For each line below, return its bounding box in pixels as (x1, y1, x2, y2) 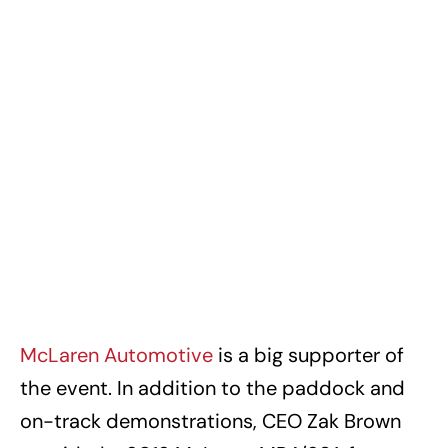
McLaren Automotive (20, 341, 213, 368)
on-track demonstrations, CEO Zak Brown (20, 407, 401, 434)
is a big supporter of (213, 341, 404, 368)
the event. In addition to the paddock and (20, 374, 405, 401)
